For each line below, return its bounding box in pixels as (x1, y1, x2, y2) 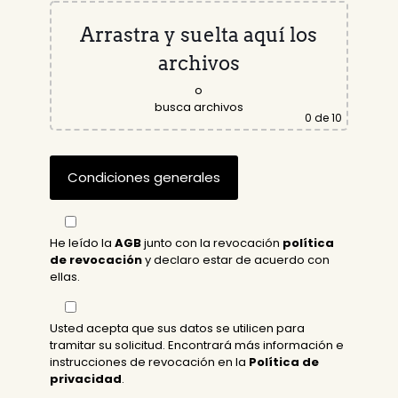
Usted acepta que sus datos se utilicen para (50, 320, 306, 338)
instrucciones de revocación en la (50, 354, 250, 371)
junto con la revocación (141, 235, 283, 252)
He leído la (50, 235, 115, 252)
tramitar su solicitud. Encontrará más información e (50, 337, 345, 354)
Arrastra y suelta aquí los (80, 23, 318, 47)
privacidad (50, 370, 123, 388)
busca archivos (154, 99, 243, 116)
